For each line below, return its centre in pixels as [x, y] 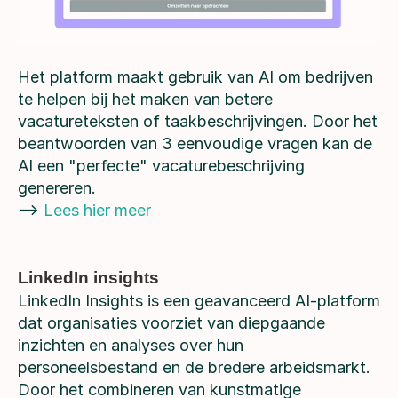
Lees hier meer [97, 211]
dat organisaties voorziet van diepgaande [171, 323]
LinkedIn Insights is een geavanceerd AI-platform [199, 301]
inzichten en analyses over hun [131, 346]
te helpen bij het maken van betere [145, 99]
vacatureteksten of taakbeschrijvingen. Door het [198, 122]
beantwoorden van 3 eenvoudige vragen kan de [195, 144]
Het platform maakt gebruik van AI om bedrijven [195, 77]
